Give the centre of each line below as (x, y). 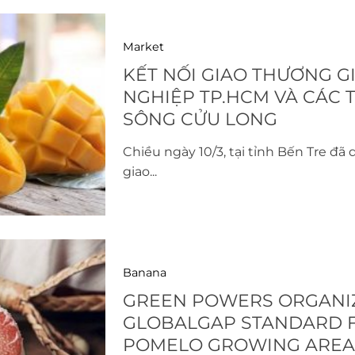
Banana (144, 272)
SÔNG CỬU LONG (200, 119)
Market (143, 46)
